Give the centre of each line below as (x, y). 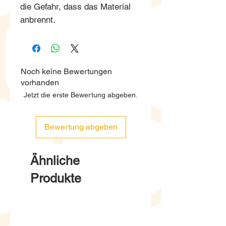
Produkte (56, 178)
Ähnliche (55, 160)
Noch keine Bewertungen (66, 71)
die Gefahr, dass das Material (75, 6)
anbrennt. (38, 19)
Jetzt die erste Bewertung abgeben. (81, 95)
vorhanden (40, 82)
